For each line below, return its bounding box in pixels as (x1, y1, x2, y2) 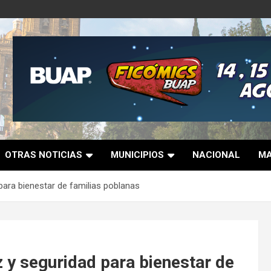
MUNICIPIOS (111, 149, 164, 160)
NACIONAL (192, 149, 240, 160)
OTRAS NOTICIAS (5, 149, 82, 160)
